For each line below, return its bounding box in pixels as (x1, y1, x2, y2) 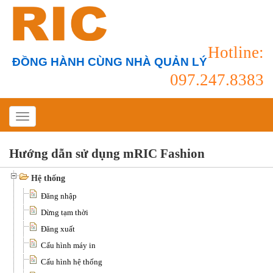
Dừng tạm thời (41, 207, 88, 217)
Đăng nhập (41, 191, 77, 200)
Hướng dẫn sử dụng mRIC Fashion (9, 146, 205, 161)
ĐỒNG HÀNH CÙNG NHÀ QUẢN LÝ (12, 55, 207, 68)
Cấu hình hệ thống (41, 257, 102, 266)
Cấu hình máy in (41, 240, 96, 250)
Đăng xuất (41, 224, 75, 233)
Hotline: (208, 43, 264, 62)
